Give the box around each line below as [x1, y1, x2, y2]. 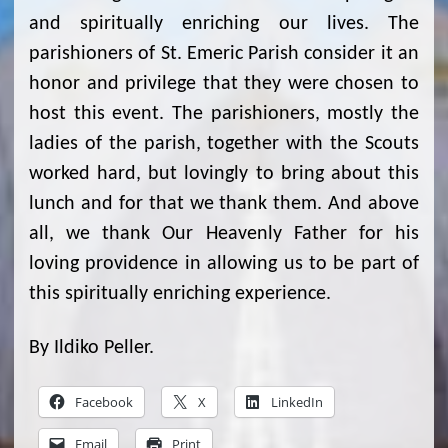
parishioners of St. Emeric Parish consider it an [29, 44, 419, 65]
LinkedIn [271, 393, 323, 412]
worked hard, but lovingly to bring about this [29, 164, 419, 185]
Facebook [75, 393, 133, 412]
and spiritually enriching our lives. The [29, 14, 419, 35]
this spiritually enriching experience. [29, 284, 331, 305]
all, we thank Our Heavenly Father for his [29, 224, 419, 245]
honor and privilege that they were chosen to [29, 74, 419, 95]
